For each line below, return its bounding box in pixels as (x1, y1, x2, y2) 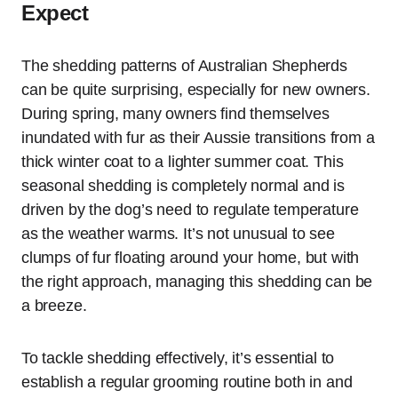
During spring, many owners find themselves (21, 104, 330, 123)
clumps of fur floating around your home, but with (21, 248, 360, 267)
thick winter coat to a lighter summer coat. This (21, 152, 344, 171)
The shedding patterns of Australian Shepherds (21, 56, 347, 75)
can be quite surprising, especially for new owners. (21, 80, 370, 99)
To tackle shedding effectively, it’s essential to (21, 348, 335, 367)
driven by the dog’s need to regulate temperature (21, 200, 359, 219)
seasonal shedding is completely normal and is (21, 176, 345, 195)
